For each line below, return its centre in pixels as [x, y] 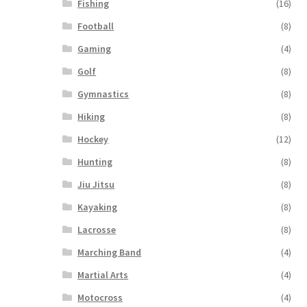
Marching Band [110, 252]
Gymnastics [103, 94]
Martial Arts [103, 274]
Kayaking [98, 207]
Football [96, 26]
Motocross [100, 297]
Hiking [91, 116]
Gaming [95, 48]
